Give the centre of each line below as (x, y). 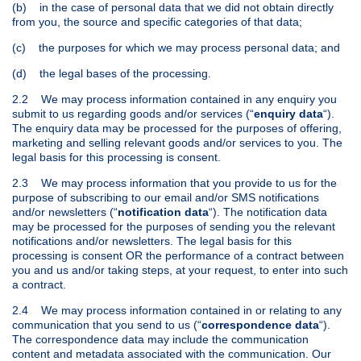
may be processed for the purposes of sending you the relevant (174, 227)
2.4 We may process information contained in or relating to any (177, 311)
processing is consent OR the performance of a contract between (178, 256)
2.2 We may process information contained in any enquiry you (174, 100)
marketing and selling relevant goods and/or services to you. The (177, 143)
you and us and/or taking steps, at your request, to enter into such (180, 270)
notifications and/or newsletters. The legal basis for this (152, 241)
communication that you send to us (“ (107, 325)
